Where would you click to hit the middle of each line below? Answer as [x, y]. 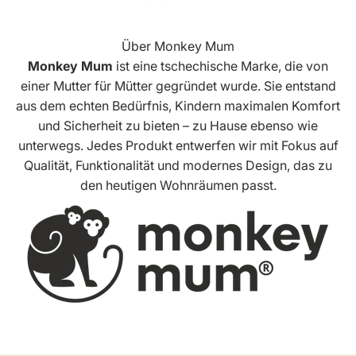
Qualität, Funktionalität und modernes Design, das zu [178, 166]
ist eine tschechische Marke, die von [221, 66]
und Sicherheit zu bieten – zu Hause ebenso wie [178, 126]
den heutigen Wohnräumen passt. [178, 186]
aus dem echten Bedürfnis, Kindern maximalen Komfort [178, 106]
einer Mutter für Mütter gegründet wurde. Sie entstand [178, 86]
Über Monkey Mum [178, 46]
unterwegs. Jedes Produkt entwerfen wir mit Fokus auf [178, 146]
